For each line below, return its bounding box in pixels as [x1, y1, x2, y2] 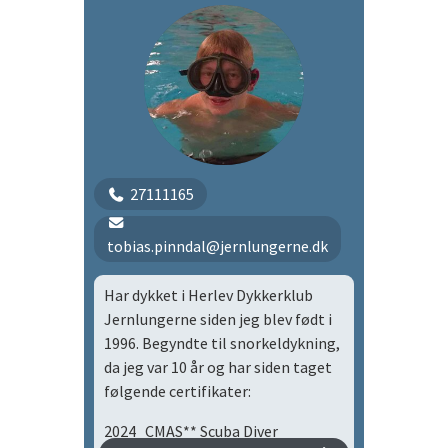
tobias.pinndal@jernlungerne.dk [106, 236, 328, 256]
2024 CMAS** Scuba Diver [104, 421, 278, 441]
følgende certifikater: [104, 381, 251, 401]
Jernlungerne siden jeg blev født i [104, 309, 332, 329]
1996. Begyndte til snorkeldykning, [104, 333, 340, 353]
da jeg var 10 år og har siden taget [104, 357, 332, 377]
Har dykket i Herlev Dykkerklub [104, 285, 313, 305]
